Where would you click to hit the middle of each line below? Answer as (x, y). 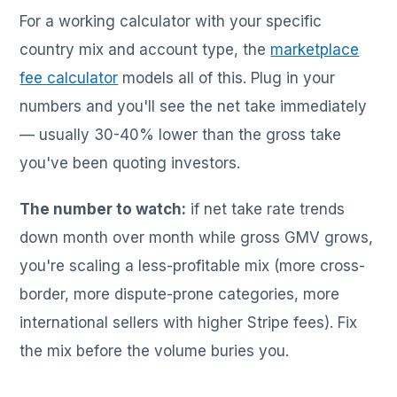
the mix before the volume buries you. (155, 351)
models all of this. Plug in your (227, 78)
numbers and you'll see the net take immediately (194, 107)
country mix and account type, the (145, 50)
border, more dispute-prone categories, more (180, 295)
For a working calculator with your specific (171, 22)
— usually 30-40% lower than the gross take (181, 135)
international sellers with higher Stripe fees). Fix (189, 323)
